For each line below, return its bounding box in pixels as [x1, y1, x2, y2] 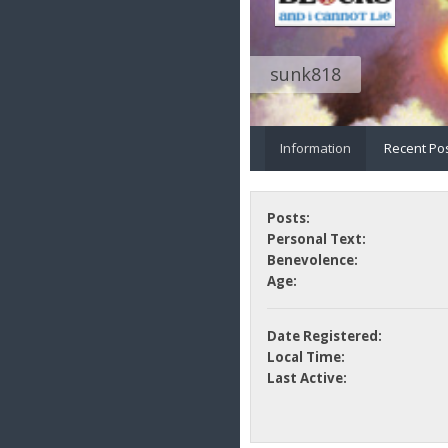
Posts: [266, 209, 310, 228]
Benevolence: [266, 251, 358, 270]
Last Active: [266, 369, 347, 388]
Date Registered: [266, 327, 382, 346]
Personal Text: [266, 230, 366, 249]
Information [280, 138, 351, 157]
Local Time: [266, 348, 345, 367]
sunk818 [270, 61, 341, 86]
